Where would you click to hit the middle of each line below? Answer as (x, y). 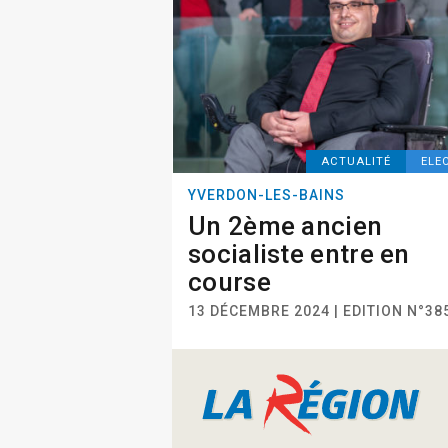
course (229, 282)
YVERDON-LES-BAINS (266, 195)
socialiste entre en (299, 254)
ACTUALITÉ (356, 161)
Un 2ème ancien (285, 226)
